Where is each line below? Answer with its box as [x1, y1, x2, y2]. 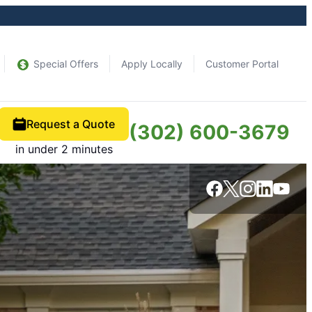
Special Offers [33, 57, 98, 70]
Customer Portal [205, 57, 279, 70]
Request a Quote [26, 117, 115, 131]
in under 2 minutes [15, 142, 113, 156]
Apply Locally [121, 57, 182, 70]
